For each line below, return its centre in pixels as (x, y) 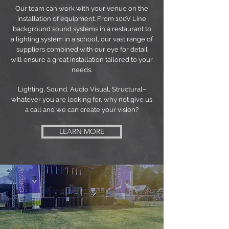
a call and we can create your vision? (82, 110)
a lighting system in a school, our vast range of (82, 39)
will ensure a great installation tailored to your (82, 60)
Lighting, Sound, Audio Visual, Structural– (82, 89)
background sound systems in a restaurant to (82, 29)
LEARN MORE (82, 131)
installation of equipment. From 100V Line (82, 19)
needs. (82, 70)
